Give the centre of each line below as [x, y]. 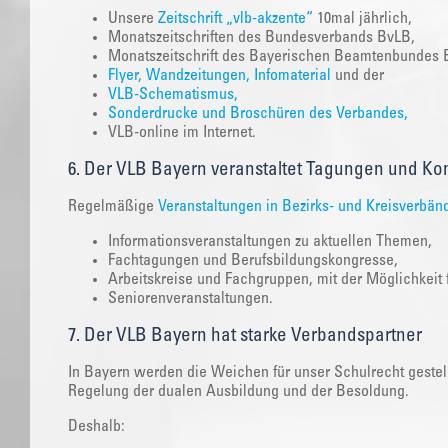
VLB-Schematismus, [173, 94]
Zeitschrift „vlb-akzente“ [235, 18]
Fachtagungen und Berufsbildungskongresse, [253, 260]
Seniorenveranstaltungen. [190, 298]
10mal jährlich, [362, 18]
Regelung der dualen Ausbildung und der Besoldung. [238, 391]
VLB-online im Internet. [182, 132]
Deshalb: [96, 426]
